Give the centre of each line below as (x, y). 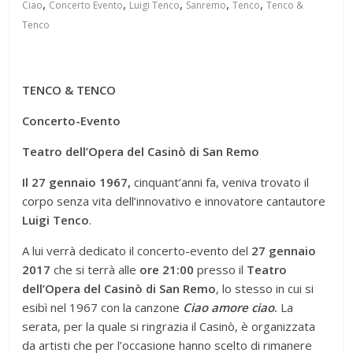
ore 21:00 (167, 269)
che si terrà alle (95, 269)
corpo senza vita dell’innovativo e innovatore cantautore (174, 201)
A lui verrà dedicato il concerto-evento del (137, 250)
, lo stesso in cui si (265, 288)
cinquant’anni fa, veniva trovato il (220, 182)
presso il (221, 269)
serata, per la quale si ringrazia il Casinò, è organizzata (169, 326)
